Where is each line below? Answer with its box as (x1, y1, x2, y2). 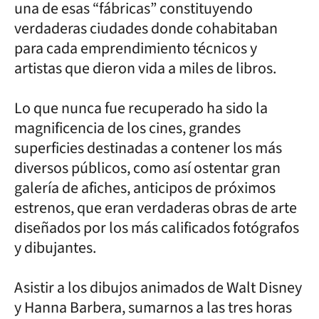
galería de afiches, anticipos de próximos (14, 176, 276, 199)
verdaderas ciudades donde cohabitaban (14, 16, 278, 40)
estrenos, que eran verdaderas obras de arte (14, 196, 297, 219)
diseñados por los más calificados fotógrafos (14, 216, 299, 239)
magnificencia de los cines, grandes (14, 116, 241, 140)
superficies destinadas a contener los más (14, 136, 282, 159)
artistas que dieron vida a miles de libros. (14, 56, 276, 80)
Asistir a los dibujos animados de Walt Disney (14, 276, 302, 299)
